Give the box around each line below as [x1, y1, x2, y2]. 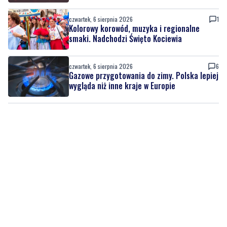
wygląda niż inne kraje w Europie [69, 43, 175, 55]
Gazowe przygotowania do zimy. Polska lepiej [69, 32, 218, 45]
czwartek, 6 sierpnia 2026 [69, 25, 133, 34]
